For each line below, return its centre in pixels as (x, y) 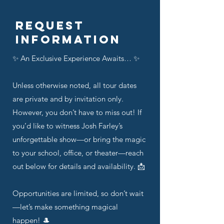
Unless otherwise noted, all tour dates (74, 85)
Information (68, 39)
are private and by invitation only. (68, 99)
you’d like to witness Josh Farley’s (67, 126)
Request (50, 25)
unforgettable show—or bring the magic (79, 139)
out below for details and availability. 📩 (79, 166)
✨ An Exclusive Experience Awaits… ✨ (76, 58)
